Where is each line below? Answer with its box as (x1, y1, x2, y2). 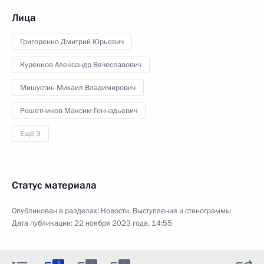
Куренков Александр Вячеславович (20, 60, 141, 70)
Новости (101, 206, 129, 216)
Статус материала (12, 179, 97, 192)
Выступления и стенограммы (133, 206, 231, 216)
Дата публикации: (12, 218, 74, 229)
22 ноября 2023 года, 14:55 (74, 218, 172, 229)
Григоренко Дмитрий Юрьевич (20, 37, 124, 47)
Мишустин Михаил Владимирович (20, 82, 136, 93)
